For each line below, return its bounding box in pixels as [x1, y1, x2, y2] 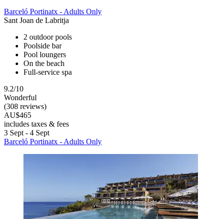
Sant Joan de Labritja [4, 16, 69, 25]
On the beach [23, 59, 65, 68]
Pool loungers [23, 50, 66, 59]
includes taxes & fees [4, 120, 69, 129]
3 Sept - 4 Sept [4, 129, 49, 137]
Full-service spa [23, 68, 72, 77]
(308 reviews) [4, 102, 46, 111]
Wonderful [4, 93, 37, 102]
